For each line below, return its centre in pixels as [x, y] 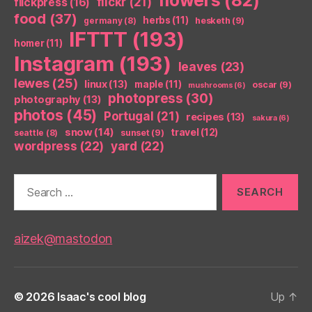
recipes [205, 117]
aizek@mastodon [63, 238]
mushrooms [211, 85]
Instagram [64, 63]
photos [39, 115]
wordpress [46, 146]
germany [103, 20]
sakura [264, 118]
